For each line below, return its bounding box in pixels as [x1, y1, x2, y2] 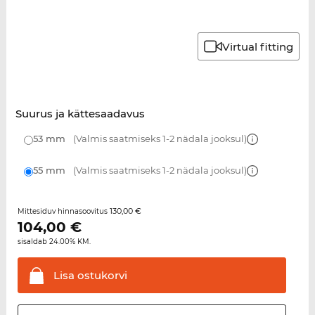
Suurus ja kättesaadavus [15, 107, 145, 121]
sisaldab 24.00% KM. [17, 237, 91, 247]
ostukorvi [74, 269, 127, 283]
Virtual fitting [222, 39, 294, 53]
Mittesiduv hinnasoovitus [17, 207, 110, 217]
